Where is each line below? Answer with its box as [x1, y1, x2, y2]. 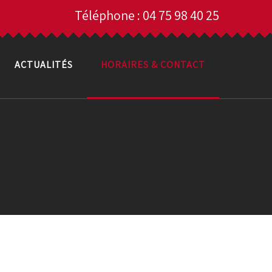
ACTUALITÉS [15, 58, 73, 71]
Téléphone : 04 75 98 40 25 [75, 7, 219, 24]
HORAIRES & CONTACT [101, 58, 205, 71]
